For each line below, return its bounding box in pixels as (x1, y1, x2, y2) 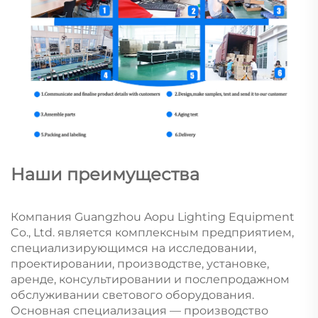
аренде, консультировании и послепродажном (11, 273, 290, 287)
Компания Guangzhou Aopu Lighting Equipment (11, 210, 295, 224)
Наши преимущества (11, 164, 199, 185)
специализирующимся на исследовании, (11, 241, 256, 256)
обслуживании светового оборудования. (11, 288, 254, 302)
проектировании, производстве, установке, (11, 257, 269, 271)
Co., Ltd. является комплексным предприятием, (11, 226, 294, 240)
